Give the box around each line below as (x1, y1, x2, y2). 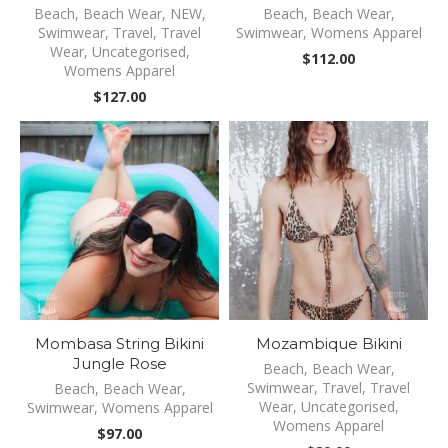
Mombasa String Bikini (35, 334, 204, 353)
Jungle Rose (72, 354, 167, 373)
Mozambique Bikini (255, 334, 402, 353)
